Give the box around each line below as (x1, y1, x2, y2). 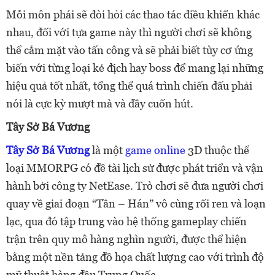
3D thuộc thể (185, 144, 249, 157)
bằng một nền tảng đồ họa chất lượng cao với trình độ (6, 250, 264, 264)
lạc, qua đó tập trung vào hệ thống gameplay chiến (6, 215, 247, 228)
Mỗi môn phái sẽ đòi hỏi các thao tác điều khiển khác (6, 8, 260, 21)
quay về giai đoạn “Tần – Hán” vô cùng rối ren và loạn (6, 197, 266, 211)
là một (90, 144, 125, 157)
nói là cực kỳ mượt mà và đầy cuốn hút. (6, 97, 193, 110)
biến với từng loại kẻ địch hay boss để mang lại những (6, 61, 263, 75)
